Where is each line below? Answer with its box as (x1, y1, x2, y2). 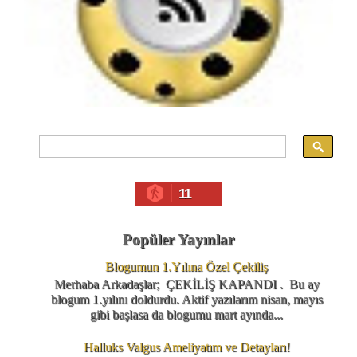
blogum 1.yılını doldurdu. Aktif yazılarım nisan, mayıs (50, 292, 323, 306)
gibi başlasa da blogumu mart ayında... (90, 307, 283, 321)
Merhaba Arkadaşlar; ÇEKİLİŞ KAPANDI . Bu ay (53, 277, 320, 291)
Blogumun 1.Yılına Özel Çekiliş (105, 259, 268, 273)
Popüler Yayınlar (123, 230, 234, 248)
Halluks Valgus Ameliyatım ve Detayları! (83, 340, 290, 355)
